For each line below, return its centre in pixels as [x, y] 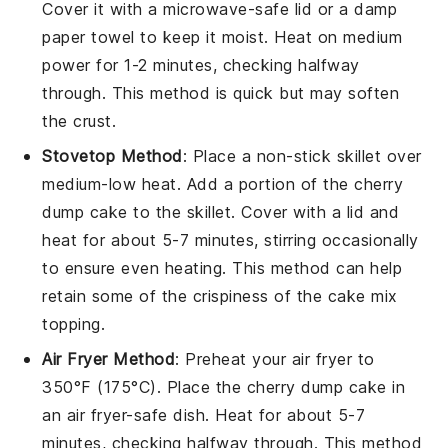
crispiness [230, 295]
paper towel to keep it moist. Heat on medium [222, 36]
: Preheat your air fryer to [275, 358]
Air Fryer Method [109, 358]
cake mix [362, 295]
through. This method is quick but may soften [221, 92]
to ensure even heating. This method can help [222, 267]
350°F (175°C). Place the [144, 386]
